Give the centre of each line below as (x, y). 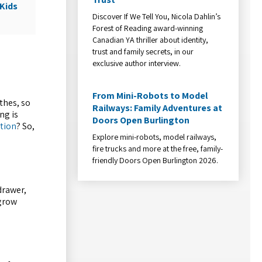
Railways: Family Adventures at (158, 108)
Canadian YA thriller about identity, (151, 39)
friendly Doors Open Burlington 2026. (156, 160)
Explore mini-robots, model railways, (155, 137)
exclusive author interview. (137, 63)
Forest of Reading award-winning (148, 28)
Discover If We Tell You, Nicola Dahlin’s (157, 16)
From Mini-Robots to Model (150, 95)
